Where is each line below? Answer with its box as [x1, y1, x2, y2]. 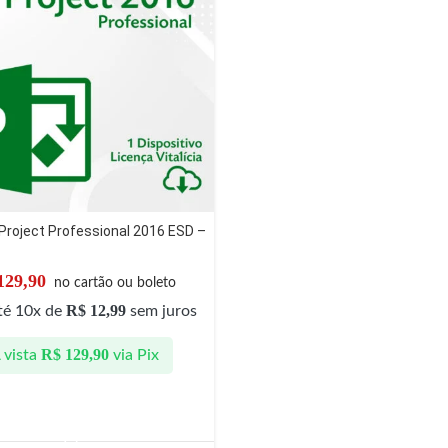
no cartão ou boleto [54, 275, 176, 290]
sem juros [125, 302, 197, 319]
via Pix [113, 347, 159, 364]
